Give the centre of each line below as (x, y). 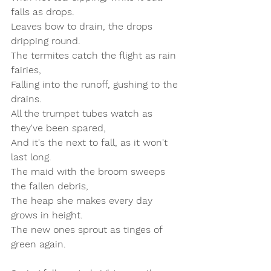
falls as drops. (46, 12)
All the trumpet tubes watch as (83, 113)
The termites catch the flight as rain (95, 55)
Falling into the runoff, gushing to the (96, 84)
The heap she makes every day (83, 201)
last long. (34, 157)
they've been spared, (61, 128)
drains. (29, 99)
